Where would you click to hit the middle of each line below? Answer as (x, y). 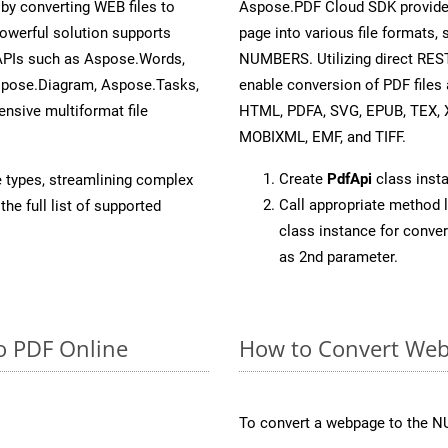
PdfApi (349, 178)
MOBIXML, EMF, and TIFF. (322, 136)
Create (303, 178)
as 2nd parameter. (338, 256)
